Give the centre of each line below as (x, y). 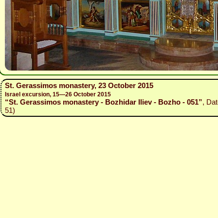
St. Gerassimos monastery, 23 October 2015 (79, 85)
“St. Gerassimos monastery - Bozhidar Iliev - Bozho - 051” (104, 102)
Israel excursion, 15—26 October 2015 (58, 94)
